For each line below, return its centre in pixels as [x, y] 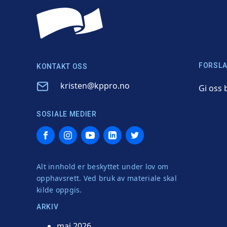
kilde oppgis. [59, 190]
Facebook [54, 133]
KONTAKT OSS [62, 66]
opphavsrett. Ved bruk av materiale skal [107, 178]
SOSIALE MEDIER [67, 114]
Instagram [78, 133]
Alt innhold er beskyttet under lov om [103, 166]
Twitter [139, 133]
